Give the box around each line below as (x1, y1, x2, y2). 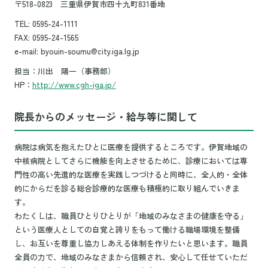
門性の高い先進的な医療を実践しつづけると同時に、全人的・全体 (14, 168, 248, 180)
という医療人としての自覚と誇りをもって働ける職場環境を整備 (14, 223, 240, 235)
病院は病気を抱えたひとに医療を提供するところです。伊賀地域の (14, 141, 248, 153)
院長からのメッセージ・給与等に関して (14, 108, 197, 124)
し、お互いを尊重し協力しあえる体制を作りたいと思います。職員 (14, 237, 248, 249)
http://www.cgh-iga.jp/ (32, 78, 116, 90)
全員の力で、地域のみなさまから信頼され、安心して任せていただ (14, 251, 248, 263)
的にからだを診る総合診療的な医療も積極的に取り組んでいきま (14, 182, 240, 194)
